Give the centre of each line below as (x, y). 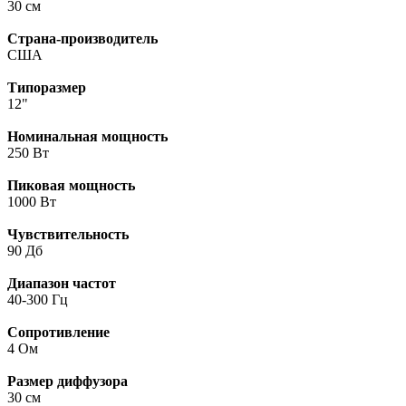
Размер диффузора (68, 381)
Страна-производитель (82, 38)
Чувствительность (68, 234)
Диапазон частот (62, 283)
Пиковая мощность (71, 185)
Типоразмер (47, 87)
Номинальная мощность (87, 136)
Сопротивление (58, 332)
